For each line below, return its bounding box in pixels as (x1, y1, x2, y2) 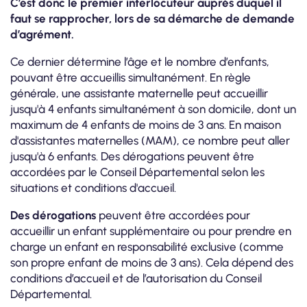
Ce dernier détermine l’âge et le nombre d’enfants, (10, 54, 269, 69)
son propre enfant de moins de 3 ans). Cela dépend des (10, 255, 293, 269)
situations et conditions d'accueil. (10, 180, 176, 195)
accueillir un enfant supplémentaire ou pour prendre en (10, 223, 291, 238)
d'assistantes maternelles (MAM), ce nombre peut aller (10, 133, 290, 147)
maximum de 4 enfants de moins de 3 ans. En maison (10, 117, 281, 132)
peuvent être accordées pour (96, 208, 250, 222)
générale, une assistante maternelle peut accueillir (10, 86, 268, 100)
